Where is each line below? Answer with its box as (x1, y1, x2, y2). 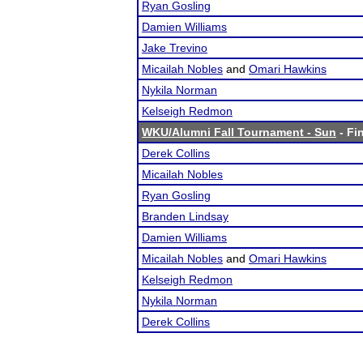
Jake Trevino (142, 41, 207, 54)
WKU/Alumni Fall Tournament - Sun (142, 126, 336, 139)
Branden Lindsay (142, 210, 228, 223)
